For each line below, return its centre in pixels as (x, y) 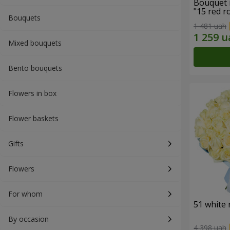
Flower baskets (33, 118)
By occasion (28, 219)
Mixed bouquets (35, 43)
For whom (25, 194)
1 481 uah (210, 26)
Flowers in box (32, 93)
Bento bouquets (35, 68)
